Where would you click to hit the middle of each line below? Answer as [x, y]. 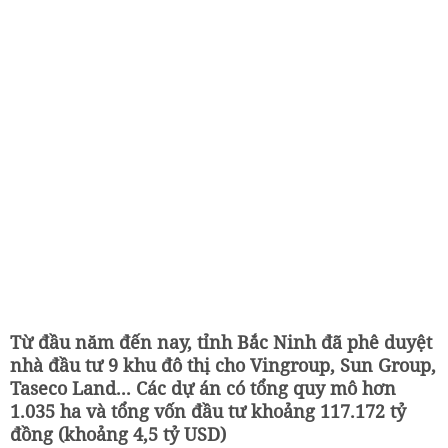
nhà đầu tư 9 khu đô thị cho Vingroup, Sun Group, [223, 365]
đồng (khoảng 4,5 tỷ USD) [118, 434]
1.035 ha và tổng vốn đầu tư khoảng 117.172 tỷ [208, 411]
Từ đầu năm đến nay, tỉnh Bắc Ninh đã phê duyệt [221, 342]
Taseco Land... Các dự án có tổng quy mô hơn [203, 388]
